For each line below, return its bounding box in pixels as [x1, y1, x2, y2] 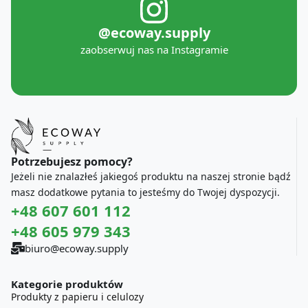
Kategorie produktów [11, 276, 123, 291]
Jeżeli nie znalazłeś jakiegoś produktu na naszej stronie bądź [11, 169, 291, 183]
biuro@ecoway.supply [25, 241, 129, 255]
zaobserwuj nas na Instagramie [80, 43, 228, 57]
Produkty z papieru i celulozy [11, 289, 144, 303]
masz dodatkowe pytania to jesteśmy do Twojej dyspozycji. [11, 185, 280, 199]
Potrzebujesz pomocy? [11, 153, 133, 169]
